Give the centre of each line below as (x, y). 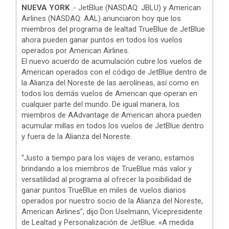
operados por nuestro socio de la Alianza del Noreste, (112, 201)
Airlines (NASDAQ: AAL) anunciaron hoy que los (101, 19)
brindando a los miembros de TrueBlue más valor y (107, 169)
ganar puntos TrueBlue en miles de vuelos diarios (104, 190)
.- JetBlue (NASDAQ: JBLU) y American (136, 8)
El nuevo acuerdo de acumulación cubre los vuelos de (112, 62)
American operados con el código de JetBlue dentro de (114, 72)
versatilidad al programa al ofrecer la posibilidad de (107, 180)
